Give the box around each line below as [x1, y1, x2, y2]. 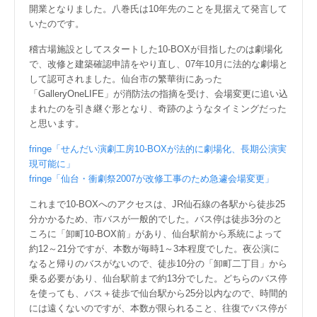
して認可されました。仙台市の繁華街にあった [29, 74, 222, 84]
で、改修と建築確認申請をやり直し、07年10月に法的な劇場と [29, 59, 288, 69]
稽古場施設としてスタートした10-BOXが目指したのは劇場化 [29, 44, 282, 54]
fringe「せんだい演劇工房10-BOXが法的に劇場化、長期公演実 [29, 144, 287, 154]
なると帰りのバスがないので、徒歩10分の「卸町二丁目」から [29, 258, 287, 269]
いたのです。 [29, 18, 84, 29]
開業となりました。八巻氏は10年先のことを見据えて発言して [29, 4, 287, 14]
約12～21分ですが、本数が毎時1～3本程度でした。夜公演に [29, 243, 279, 254]
